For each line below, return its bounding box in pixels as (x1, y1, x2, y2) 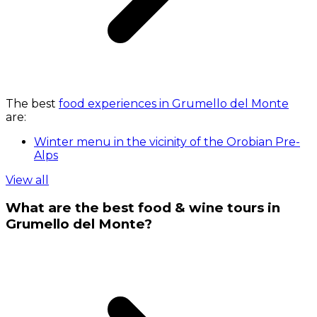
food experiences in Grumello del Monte (59, 96, 289, 110)
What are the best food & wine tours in (6, 200, 280, 217)
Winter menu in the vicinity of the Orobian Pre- (34, 134, 300, 149)
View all (6, 173, 49, 187)
